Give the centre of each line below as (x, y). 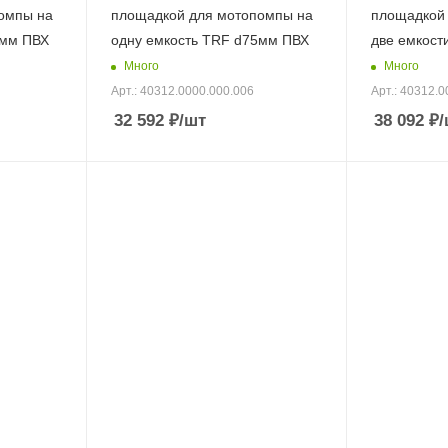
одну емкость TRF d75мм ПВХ (209, 40)
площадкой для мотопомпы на (211, 15)
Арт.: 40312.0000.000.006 (182, 91)
